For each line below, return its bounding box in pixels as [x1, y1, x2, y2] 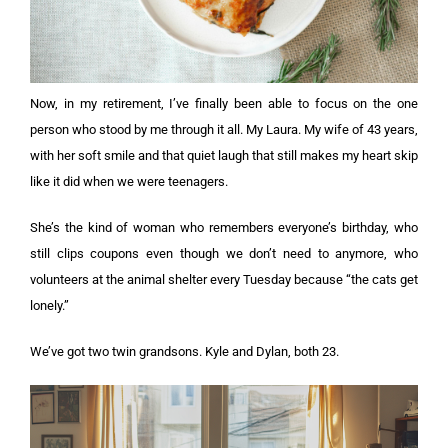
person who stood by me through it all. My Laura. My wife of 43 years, [30, 121, 418, 137]
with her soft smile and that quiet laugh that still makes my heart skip [30, 147, 418, 163]
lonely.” [30, 297, 69, 313]
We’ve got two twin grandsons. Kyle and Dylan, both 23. [30, 343, 339, 359]
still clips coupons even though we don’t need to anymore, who [30, 245, 418, 261]
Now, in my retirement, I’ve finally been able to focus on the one [30, 95, 418, 111]
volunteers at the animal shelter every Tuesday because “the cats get [30, 271, 418, 287]
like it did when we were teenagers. [30, 173, 228, 189]
